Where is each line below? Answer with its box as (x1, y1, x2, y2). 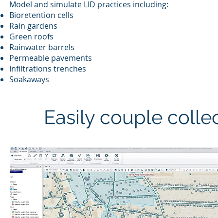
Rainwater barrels (9, 42, 74, 53)
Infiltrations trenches (9, 63, 86, 74)
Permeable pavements (9, 53, 92, 63)
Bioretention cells (9, 10, 73, 20)
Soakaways (9, 74, 49, 85)
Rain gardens (9, 20, 57, 31)
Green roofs (9, 31, 54, 42)
